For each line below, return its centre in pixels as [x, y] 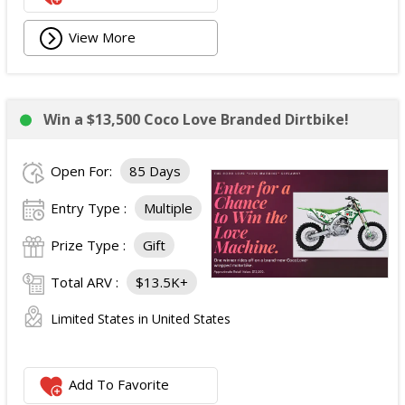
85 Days [155, 171]
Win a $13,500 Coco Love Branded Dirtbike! [196, 119]
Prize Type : [90, 245]
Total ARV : [86, 282]
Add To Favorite [119, 385]
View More [103, 37]
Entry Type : [90, 208]
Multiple [168, 208]
